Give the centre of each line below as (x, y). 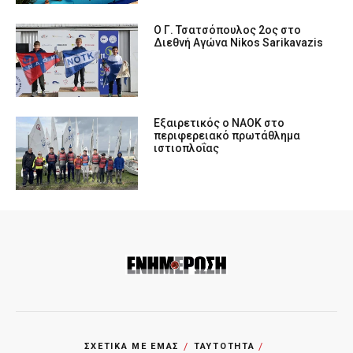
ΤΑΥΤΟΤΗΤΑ (225, 346)
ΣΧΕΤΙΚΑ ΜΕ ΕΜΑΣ (132, 346)
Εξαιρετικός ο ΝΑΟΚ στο (219, 123)
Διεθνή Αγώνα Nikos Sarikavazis (239, 43)
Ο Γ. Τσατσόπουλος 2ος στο (228, 30)
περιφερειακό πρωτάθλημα (227, 136)
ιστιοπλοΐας (187, 149)
